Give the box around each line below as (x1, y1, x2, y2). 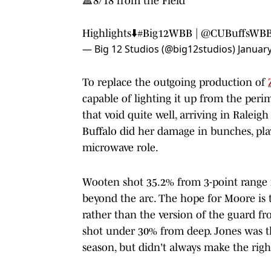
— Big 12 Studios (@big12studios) (82, 42, 238, 56)
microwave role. (82, 141, 158, 154)
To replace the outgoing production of (82, 76, 268, 88)
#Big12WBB (137, 27, 192, 39)
